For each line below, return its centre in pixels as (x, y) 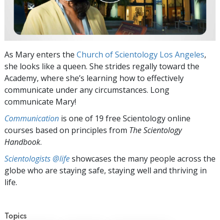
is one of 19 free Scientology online (125, 118)
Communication (32, 118)
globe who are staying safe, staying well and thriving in (106, 170)
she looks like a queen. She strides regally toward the (102, 66)
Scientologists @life (37, 158)
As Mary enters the (41, 54)
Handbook (22, 142)
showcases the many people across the (143, 158)
